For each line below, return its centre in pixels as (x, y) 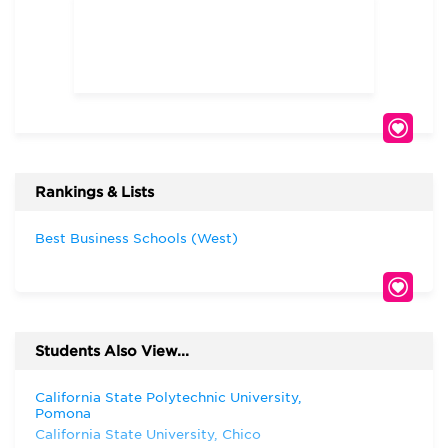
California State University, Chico (148, 434)
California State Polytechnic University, (168, 397)
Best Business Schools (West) (136, 238)
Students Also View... (112, 351)
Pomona (63, 413)
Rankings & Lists (94, 192)
